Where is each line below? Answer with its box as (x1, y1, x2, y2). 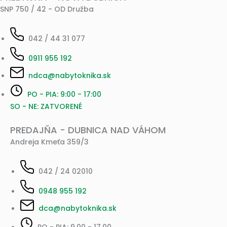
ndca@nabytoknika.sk (28, 70, 111, 81)
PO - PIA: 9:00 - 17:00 (27, 89, 101, 100)
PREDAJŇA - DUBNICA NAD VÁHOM (10, 123, 166, 136)
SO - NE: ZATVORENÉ (10, 101, 82, 112)
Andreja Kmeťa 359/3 (10, 136, 89, 147)
